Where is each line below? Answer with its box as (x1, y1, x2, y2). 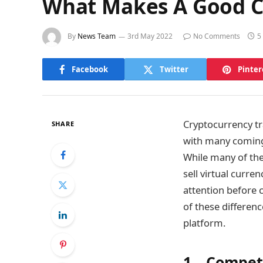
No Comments (193, 31, 240, 42)
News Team (77, 31, 116, 42)
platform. (183, 216, 225, 230)
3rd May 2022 (127, 31, 173, 42)
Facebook (71, 63, 108, 75)
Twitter (159, 63, 188, 75)
